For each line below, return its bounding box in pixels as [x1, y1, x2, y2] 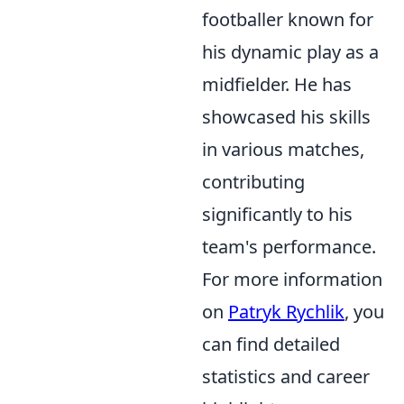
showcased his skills [202, 105, 371, 129]
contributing [202, 170, 305, 194]
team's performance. [202, 234, 376, 259]
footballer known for [202, 7, 373, 32]
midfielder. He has [202, 72, 352, 96]
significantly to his [202, 202, 353, 226]
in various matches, [202, 137, 364, 161]
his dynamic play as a [202, 40, 379, 64]
